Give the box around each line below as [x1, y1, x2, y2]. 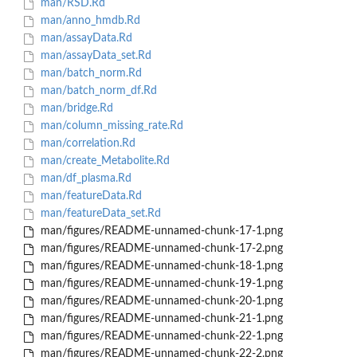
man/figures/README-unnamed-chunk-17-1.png [37, 226, 283, 237]
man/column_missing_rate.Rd [37, 120, 183, 132]
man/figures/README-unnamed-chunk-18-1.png [37, 261, 283, 273]
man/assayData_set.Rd [37, 50, 151, 62]
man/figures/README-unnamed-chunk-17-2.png [37, 243, 283, 255]
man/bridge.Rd [37, 103, 113, 115]
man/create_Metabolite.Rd [37, 155, 170, 167]
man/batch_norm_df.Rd [37, 85, 157, 97]
